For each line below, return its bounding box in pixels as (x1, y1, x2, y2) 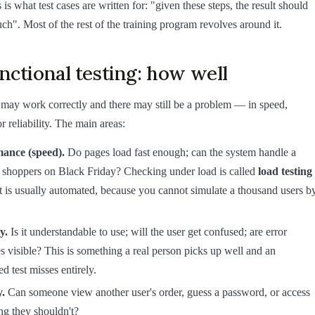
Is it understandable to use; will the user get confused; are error (8, 226, 287, 238)
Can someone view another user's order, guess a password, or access (5, 285, 310, 298)
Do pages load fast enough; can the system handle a (65, 146, 296, 159)
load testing (258, 165, 312, 178)
